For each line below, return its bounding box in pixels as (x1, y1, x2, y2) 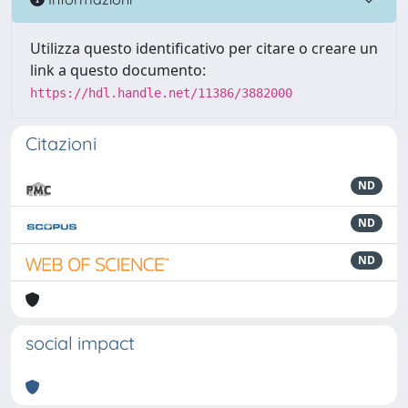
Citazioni (25, 132, 97, 155)
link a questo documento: (30, 60, 206, 80)
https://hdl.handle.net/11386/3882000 (30, 86, 292, 100)
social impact (25, 331, 135, 354)
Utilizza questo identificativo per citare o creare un (30, 38, 378, 58)
